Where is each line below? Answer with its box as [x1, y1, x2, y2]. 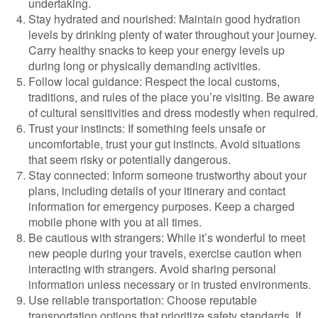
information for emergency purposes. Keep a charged [28, 198, 295, 214]
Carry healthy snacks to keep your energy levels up [28, 42, 285, 58]
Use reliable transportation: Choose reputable [28, 292, 257, 308]
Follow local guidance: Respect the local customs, [28, 73, 280, 89]
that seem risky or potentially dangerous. [28, 151, 231, 168]
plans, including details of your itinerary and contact [28, 182, 285, 199]
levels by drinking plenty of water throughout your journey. [28, 26, 317, 43]
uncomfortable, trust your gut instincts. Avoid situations [28, 136, 300, 152]
